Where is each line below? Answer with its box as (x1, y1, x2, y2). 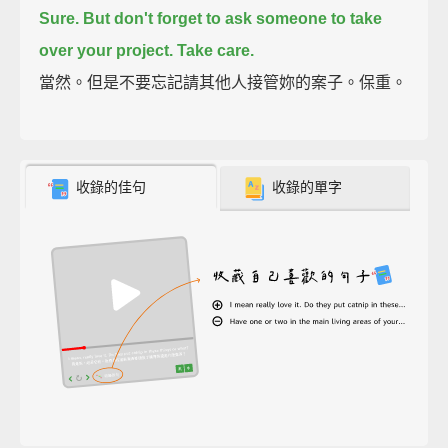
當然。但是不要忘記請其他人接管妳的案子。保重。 (39, 73, 408, 91)
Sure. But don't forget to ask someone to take (39, 9, 383, 27)
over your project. (39, 41, 174, 59)
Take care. (177, 41, 255, 59)
